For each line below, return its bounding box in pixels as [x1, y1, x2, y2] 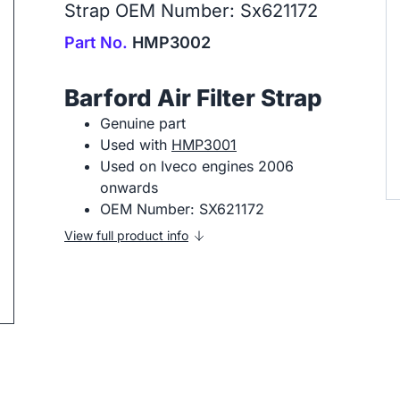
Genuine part [100, 114, 186, 132]
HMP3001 [171, 136, 237, 154]
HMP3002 [128, 33, 211, 52]
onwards [100, 179, 158, 196]
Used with [100, 136, 171, 154]
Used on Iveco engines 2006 [100, 157, 294, 175]
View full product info [64, 228, 188, 243]
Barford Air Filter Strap [64, 84, 322, 112]
